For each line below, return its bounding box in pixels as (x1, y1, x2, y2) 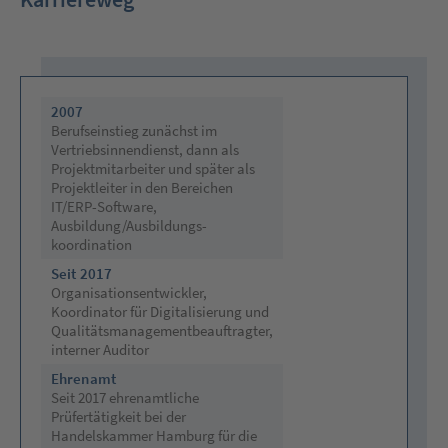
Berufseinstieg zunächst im (50, 120, 217, 140)
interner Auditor (50, 339, 149, 359)
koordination (50, 234, 132, 254)
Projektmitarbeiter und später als (50, 158, 255, 178)
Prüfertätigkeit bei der (50, 406, 186, 426)
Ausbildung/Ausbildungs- (50, 215, 207, 235)
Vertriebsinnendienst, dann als (50, 139, 239, 159)
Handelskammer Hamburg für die (50, 425, 257, 445)
